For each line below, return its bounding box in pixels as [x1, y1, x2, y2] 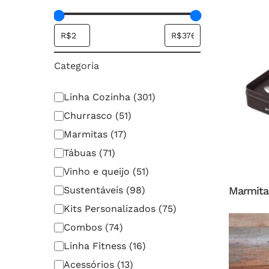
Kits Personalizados [64, 203, 159, 214]
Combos [64, 222, 105, 233]
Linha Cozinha [64, 91, 133, 103]
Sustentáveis [64, 184, 126, 196]
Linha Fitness [64, 240, 129, 252]
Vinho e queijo [64, 166, 133, 177]
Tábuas [64, 147, 99, 159]
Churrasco [64, 110, 115, 121]
